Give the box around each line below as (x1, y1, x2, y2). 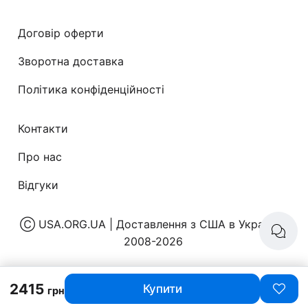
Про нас (18, 149, 63, 164)
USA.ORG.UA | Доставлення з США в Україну (38, 217, 279, 231)
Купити (142, 282, 182, 296)
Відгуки (18, 177, 59, 192)
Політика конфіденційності (18, 82, 165, 96)
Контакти (18, 121, 69, 135)
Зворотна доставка (18, 54, 124, 68)
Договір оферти (18, 25, 104, 40)
